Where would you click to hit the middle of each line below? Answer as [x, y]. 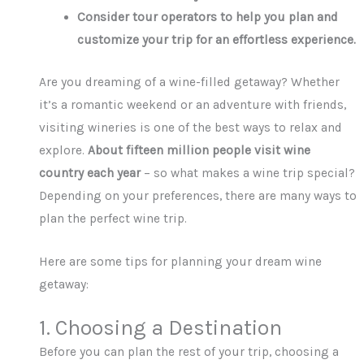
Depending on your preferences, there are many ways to [198, 195]
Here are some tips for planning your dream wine [181, 261]
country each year [90, 173]
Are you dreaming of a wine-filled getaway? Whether [190, 82]
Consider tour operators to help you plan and [207, 17]
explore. [64, 150]
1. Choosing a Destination [161, 328]
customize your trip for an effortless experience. [216, 40]
